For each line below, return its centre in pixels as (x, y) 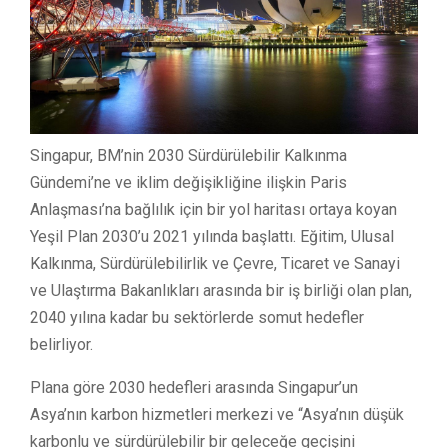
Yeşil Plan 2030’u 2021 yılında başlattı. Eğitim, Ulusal (212, 236)
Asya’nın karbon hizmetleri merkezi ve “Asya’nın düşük (217, 414)
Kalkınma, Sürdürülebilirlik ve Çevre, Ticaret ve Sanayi (215, 263)
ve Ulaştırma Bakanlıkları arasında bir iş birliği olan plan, (221, 290)
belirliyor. (61, 344)
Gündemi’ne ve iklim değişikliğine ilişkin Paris (188, 182)
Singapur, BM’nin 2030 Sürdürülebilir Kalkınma (188, 155)
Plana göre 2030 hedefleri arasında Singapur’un (194, 387)
